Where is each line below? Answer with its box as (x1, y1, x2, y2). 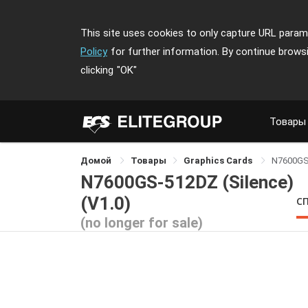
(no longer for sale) (80, 214, 203, 231)
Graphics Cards (184, 155, 254, 166)
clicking (80, 64, 113, 76)
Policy (80, 45, 107, 58)
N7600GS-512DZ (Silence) (80, 172, 294, 192)
